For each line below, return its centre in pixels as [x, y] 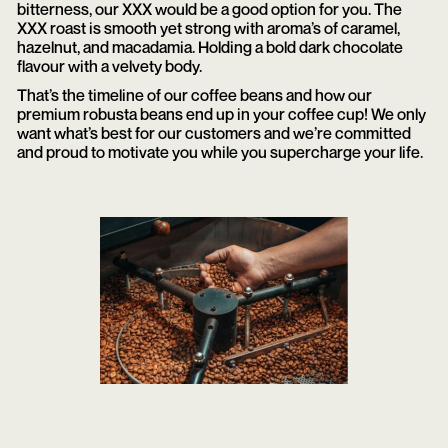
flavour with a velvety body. [109, 65]
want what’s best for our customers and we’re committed [213, 133]
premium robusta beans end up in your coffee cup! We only [221, 114]
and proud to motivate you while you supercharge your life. [219, 152]
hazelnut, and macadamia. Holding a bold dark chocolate [209, 46]
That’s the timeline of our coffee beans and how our [194, 95]
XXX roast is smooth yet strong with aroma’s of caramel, [208, 27]
